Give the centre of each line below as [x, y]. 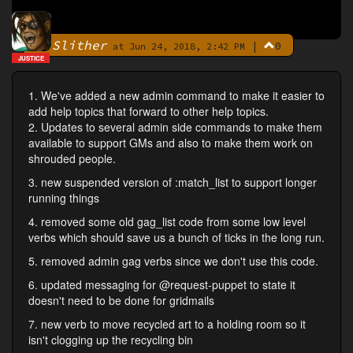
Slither [80, 45]
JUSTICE [31, 58]
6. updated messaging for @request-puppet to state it [162, 285]
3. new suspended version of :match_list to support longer [173, 182]
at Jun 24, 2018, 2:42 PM [176, 46]
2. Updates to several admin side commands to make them [175, 127]
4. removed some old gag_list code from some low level [167, 222]
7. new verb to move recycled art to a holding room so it [167, 324]
